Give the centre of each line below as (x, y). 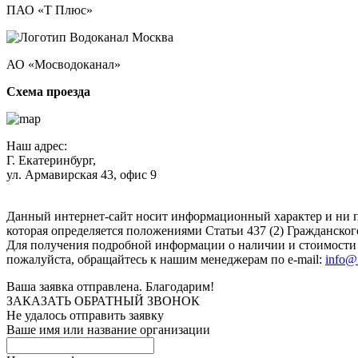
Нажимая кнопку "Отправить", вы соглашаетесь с (144, 189)
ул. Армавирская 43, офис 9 (82, 174)
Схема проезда (48, 91)
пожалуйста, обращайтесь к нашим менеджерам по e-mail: (166, 259)
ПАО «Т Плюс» (50, 10)
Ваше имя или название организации (108, 329)
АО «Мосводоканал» (64, 64)
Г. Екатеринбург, (51, 160)
